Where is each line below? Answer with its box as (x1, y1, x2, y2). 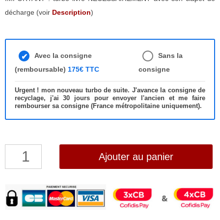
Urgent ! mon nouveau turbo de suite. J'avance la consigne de (15, 86, 205, 94)
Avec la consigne (34, 52, 92, 59)
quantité (4, 147, 29, 155)
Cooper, (4, 202, 29, 210)
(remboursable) (15, 65, 68, 73)
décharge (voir (5, 8, 52, 16)
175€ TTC (68, 65, 99, 73)
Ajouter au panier (99, 151, 174, 162)
